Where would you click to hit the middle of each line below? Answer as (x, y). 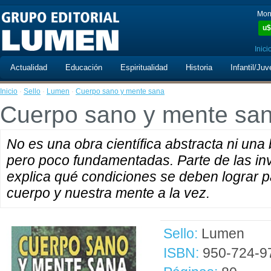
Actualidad (29, 67)
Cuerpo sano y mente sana (120, 91)
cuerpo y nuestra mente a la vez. (108, 193)
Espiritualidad (144, 67)
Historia (199, 67)
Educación (84, 67)
